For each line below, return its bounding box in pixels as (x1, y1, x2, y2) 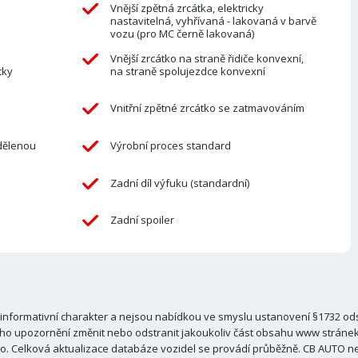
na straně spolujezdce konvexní (109, 63, 265, 78)
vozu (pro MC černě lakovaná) (109, 26, 254, 42)
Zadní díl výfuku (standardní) (109, 175, 249, 190)
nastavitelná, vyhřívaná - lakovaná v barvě (109, 14, 316, 29)
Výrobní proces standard (109, 138, 231, 153)
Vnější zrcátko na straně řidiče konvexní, (109, 50, 304, 66)
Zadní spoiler (109, 213, 174, 228)
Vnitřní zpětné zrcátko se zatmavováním (109, 101, 304, 116)
